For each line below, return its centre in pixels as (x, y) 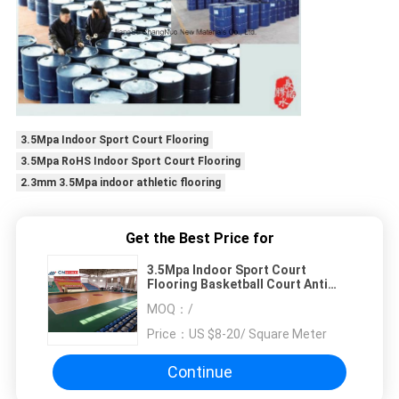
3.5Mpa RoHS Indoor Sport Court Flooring (130, 162)
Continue (199, 372)
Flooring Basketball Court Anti (237, 284)
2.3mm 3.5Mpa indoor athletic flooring (120, 183)
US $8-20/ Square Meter (258, 334)
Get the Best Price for (199, 238)
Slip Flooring (185, 298)
